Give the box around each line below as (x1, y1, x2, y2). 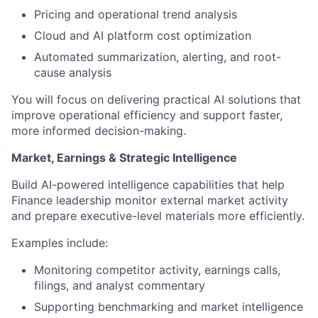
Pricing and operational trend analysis (34, 7, 237, 22)
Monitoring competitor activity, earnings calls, (34, 263, 280, 278)
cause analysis (34, 65, 111, 80)
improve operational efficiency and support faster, (11, 108, 283, 123)
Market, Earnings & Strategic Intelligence (11, 150, 237, 165)
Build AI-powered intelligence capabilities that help (11, 177, 285, 192)
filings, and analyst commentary (34, 278, 205, 293)
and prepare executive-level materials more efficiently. (11, 209, 305, 224)
